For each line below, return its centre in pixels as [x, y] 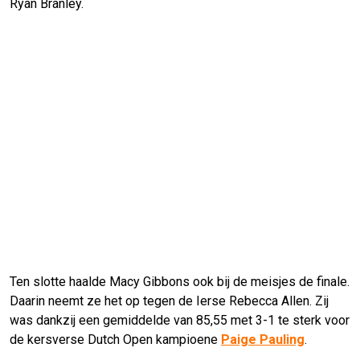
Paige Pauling [263, 339]
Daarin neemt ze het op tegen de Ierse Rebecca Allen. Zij [169, 301]
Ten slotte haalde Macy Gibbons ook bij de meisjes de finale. [180, 281]
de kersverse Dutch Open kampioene [115, 339]
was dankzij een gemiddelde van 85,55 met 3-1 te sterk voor [180, 320]
